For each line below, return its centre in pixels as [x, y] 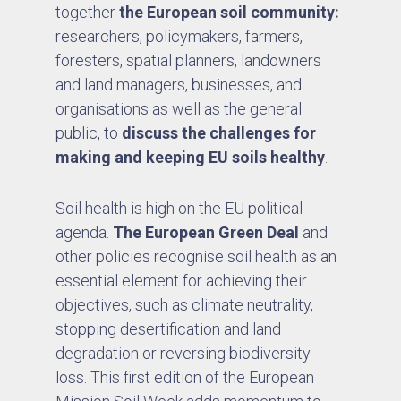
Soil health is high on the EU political [179, 208]
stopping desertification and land [169, 328]
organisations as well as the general [179, 108]
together [88, 12]
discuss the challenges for [219, 132]
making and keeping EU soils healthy [191, 157]
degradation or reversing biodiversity [183, 353]
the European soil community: [230, 12]
